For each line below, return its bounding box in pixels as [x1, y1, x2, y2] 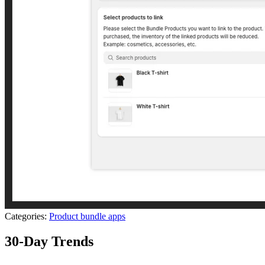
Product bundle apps [49, 211, 125, 221]
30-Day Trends [5, 233, 93, 249]
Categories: [5, 211, 47, 221]
